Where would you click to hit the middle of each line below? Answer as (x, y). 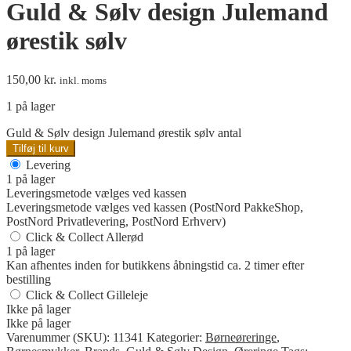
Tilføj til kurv (41, 148)
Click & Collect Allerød (83, 237)
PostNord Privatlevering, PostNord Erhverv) (116, 221)
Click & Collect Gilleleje (85, 295)
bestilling (29, 279)
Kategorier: (176, 337)
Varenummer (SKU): (60, 337)
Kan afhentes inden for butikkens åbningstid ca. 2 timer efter (155, 265)
